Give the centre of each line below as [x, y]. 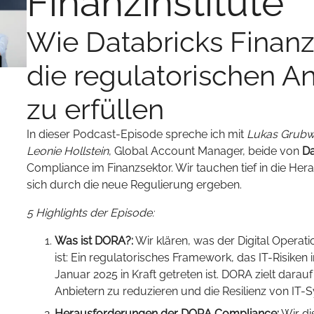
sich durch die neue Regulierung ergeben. [134, 185]
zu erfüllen [95, 109]
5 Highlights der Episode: [90, 213]
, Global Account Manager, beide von [205, 151]
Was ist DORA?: [94, 241]
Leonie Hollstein [68, 151]
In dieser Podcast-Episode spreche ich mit [137, 134]
